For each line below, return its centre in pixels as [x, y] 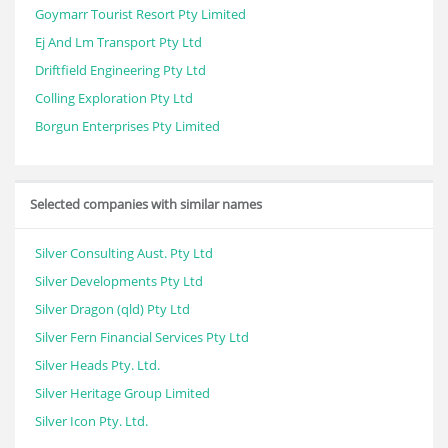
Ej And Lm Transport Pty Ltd [118, 42]
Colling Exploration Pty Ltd [114, 98]
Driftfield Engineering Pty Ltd [120, 70]
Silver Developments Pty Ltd [119, 281]
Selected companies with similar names [146, 204]
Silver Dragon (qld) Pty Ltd [112, 309]
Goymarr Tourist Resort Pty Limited [140, 14]
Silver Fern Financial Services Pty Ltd [142, 337]
